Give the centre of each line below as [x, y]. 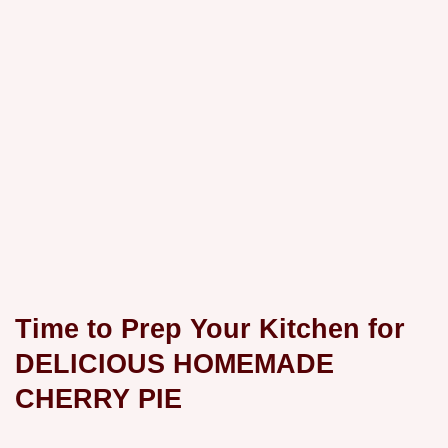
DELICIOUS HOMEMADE [174, 364]
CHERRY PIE [98, 399]
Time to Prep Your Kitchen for [210, 329]
